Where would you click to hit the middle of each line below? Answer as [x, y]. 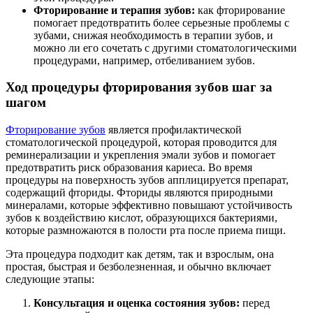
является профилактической [174, 130]
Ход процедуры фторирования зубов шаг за [139, 87]
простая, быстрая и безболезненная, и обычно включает [138, 267]
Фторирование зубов [56, 130]
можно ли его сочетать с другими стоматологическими [165, 48]
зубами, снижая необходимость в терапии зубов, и [153, 35]
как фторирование [241, 10]
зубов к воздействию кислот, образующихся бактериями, [141, 218]
